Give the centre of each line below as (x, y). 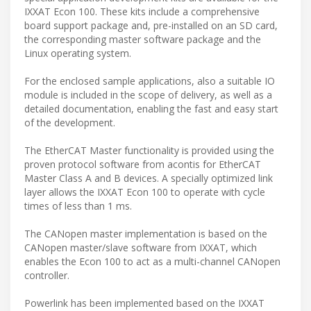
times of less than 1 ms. (78, 206)
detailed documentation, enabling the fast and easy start (151, 109)
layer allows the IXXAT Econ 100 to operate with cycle (145, 192)
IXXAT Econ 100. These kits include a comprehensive (142, 12)
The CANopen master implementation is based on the (146, 234)
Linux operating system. (78, 53)
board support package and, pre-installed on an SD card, (151, 26)
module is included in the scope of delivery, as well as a (148, 95)
